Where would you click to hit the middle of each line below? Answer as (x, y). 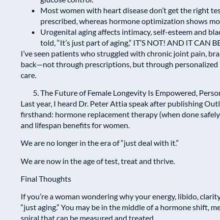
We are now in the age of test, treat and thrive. (98, 161)
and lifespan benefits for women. (75, 125)
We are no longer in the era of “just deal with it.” (100, 143)
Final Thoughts (46, 179)
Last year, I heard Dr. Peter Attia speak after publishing (112, 103)
